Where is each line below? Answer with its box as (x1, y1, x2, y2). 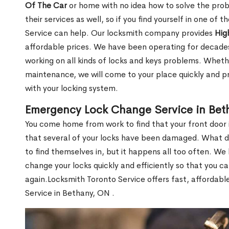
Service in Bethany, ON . (25, 188, 114, 199)
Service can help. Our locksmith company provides (25, 28, 215, 39)
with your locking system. (25, 83, 118, 94)
